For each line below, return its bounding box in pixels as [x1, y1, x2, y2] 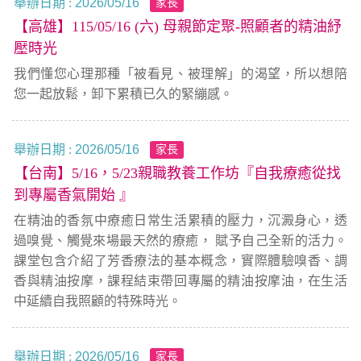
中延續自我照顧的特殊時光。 [14, 294, 181, 308]
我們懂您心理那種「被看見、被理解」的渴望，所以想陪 [14, 67, 347, 81]
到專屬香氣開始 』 [14, 187, 134, 203]
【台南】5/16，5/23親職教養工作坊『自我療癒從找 [14, 165, 341, 181]
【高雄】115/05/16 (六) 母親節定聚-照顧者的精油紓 [14, 19, 342, 35]
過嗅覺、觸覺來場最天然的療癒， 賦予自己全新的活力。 [14, 234, 347, 247]
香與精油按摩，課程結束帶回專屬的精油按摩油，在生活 [14, 274, 347, 288]
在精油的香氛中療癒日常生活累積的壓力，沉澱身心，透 [14, 214, 347, 227]
